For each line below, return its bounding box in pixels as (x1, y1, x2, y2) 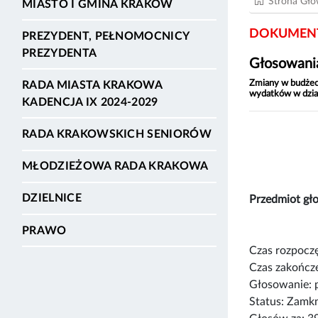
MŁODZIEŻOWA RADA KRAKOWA (22, 160, 209, 172)
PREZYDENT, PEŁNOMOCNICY (22, 30, 190, 42)
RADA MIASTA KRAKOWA (22, 79, 163, 91)
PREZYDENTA (22, 47, 97, 59)
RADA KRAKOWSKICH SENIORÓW (22, 128, 212, 141)
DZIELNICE (22, 192, 82, 204)
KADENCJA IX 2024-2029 (22, 96, 158, 108)
